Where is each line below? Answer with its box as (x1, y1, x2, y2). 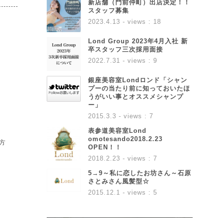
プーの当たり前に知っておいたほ (88, 85, 190, 92)
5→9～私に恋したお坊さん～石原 (88, 169, 191, 177)
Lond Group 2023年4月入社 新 (88, 37, 188, 45)
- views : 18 (120, 18, 161, 25)
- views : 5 (120, 189, 157, 196)
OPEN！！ (88, 144, 122, 151)
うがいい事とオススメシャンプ (88, 93, 183, 100)
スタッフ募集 (88, 7, 129, 14)
